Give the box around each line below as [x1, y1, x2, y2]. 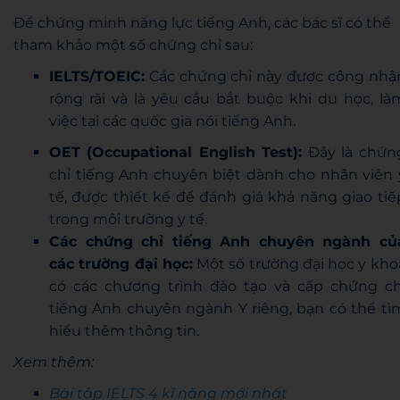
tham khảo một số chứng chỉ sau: [13, 36, 253, 54]
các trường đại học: [49, 254, 193, 272]
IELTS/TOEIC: [49, 67, 145, 85]
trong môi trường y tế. [49, 210, 207, 228]
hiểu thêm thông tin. [49, 321, 199, 339]
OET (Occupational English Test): [49, 143, 303, 161]
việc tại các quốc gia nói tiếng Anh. [49, 112, 296, 129]
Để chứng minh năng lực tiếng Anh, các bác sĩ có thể [13, 13, 391, 31]
